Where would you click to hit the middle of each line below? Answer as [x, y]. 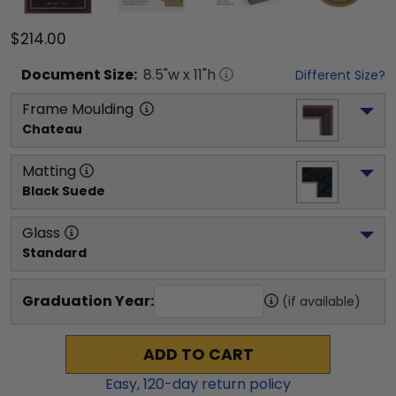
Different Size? [340, 75]
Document [61, 74]
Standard [54, 252]
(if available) [321, 301]
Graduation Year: [88, 301]
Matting [49, 171]
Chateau [52, 129]
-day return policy [228, 384]
